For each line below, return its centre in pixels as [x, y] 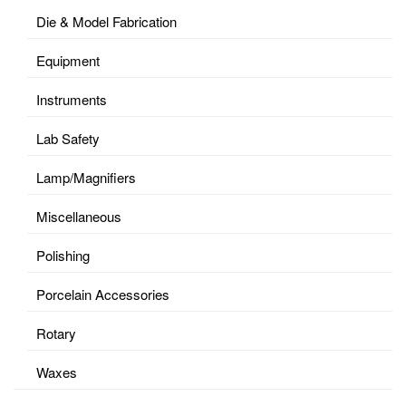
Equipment [68, 60]
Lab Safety [68, 138]
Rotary [56, 333]
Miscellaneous [79, 216]
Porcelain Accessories [103, 294]
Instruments [72, 99]
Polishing [63, 255]
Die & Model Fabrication [106, 21]
